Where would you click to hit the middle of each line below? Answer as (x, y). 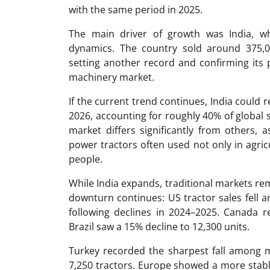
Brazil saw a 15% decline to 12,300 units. (159, 227)
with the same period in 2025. (136, 10)
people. (86, 159)
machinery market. (111, 77)
